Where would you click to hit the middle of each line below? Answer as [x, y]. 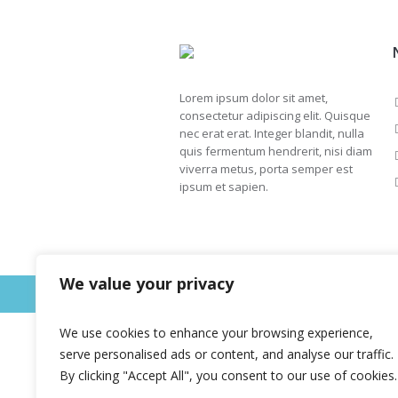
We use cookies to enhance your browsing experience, [216, 333]
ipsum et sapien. [224, 186]
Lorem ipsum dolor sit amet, [254, 97]
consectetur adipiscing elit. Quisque [275, 115]
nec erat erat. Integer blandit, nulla [272, 133]
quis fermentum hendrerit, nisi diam [276, 151]
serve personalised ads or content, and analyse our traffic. [227, 354]
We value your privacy [147, 283]
